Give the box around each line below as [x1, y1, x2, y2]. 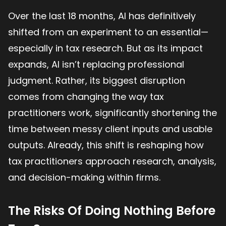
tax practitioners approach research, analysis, [8, 154, 216, 167]
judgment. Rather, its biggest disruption [8, 74, 185, 87]
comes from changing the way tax [8, 90, 164, 103]
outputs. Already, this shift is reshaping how [8, 138, 204, 151]
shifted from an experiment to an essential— [8, 25, 208, 38]
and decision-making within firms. [8, 171, 160, 184]
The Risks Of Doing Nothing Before [8, 202, 215, 219]
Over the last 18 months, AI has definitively [8, 9, 196, 22]
